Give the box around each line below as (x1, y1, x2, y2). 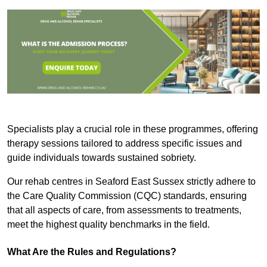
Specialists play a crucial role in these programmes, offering (7, 124, 258, 135)
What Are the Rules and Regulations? (7, 247, 176, 257)
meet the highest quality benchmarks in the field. (7, 219, 210, 230)
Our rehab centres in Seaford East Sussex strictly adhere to (7, 176, 256, 187)
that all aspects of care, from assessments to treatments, (7, 205, 241, 216)
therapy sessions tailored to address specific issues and (7, 138, 242, 149)
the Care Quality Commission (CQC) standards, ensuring (7, 191, 247, 201)
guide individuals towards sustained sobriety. (7, 153, 196, 163)
